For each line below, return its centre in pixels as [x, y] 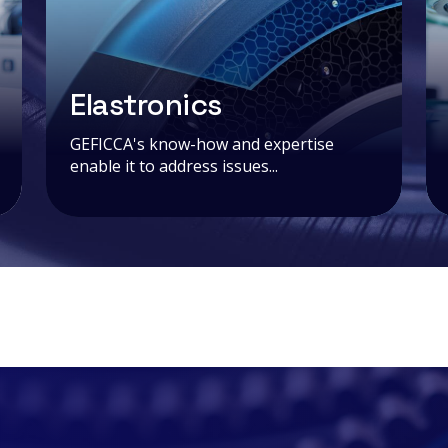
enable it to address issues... [174, 165]
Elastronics [146, 104]
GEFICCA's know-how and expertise [202, 143]
